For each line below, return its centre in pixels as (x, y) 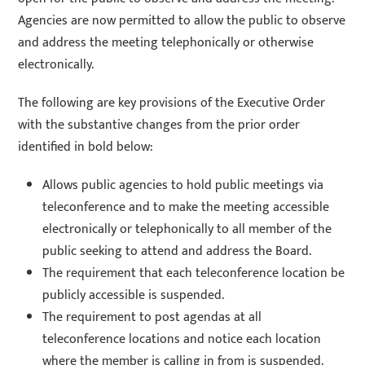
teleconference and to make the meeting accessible (186, 207)
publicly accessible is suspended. (134, 295)
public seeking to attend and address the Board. (177, 251)
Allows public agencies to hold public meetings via (183, 185)
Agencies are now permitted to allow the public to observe (182, 20)
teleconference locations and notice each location (182, 339)
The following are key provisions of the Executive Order (172, 103)
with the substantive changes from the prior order (159, 125)
